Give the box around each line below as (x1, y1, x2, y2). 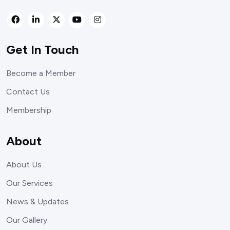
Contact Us (6, 86, 50, 97)
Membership (6, 105, 51, 115)
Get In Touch (6, 42, 79, 57)
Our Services (6, 178, 53, 188)
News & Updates (6, 196, 69, 206)
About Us (6, 159, 42, 169)
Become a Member (6, 68, 75, 78)
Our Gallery (6, 215, 47, 225)
